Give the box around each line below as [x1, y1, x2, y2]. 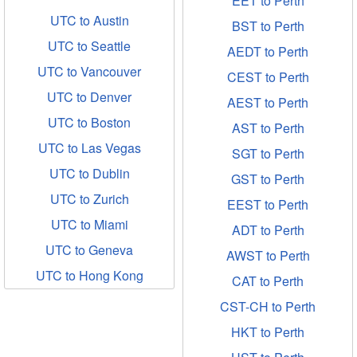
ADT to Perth [231, 221, 304, 239]
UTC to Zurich [49, 190, 129, 208]
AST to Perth [231, 119, 304, 137]
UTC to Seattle [48, 37, 131, 55]
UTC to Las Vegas [37, 139, 141, 157]
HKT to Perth [231, 323, 304, 341]
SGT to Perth [231, 144, 304, 163]
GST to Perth [231, 170, 304, 188]
